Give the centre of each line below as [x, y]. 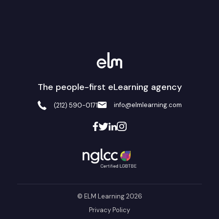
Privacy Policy [109, 210]
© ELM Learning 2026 [109, 197]
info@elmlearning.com [148, 105]
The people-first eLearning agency [109, 87]
